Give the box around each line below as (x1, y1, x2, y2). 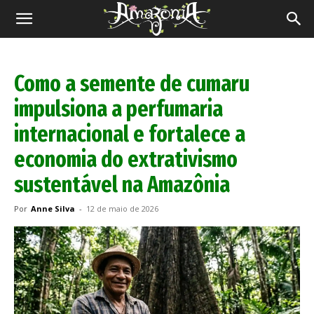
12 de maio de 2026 (86, 203, 158, 214)
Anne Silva (31, 203, 75, 214)
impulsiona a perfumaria (14, 95, 223, 122)
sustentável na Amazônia (14, 171, 230, 198)
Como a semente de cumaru (14, 70, 250, 97)
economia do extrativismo (14, 146, 238, 172)
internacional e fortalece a (14, 121, 245, 147)
